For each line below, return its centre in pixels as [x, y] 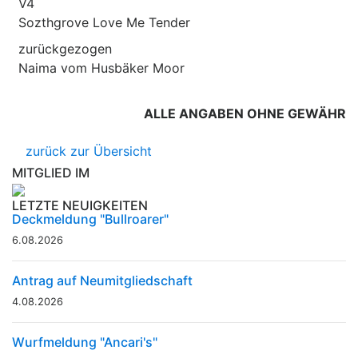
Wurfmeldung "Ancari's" [85, 342]
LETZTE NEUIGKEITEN [80, 205]
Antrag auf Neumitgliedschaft [102, 280]
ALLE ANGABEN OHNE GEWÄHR [245, 113]
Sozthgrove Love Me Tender [104, 22]
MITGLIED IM [51, 172]
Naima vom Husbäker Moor [101, 68]
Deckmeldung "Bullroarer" [90, 219]
